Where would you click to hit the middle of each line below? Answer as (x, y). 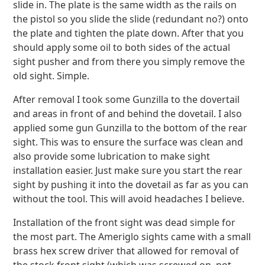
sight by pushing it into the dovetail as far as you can (131, 185)
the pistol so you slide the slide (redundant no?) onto (131, 19)
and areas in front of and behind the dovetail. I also (128, 114)
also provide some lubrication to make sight (112, 156)
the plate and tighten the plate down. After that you (129, 33)
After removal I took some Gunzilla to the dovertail (127, 99)
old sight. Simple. (51, 76)
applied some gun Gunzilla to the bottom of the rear (130, 128)
